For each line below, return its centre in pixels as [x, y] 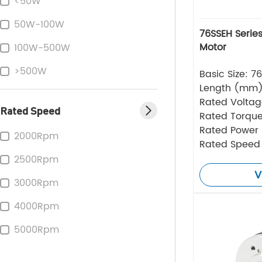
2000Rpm [36, 136]
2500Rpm [36, 160]
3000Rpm [36, 183]
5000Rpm [37, 230]
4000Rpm [37, 206]
